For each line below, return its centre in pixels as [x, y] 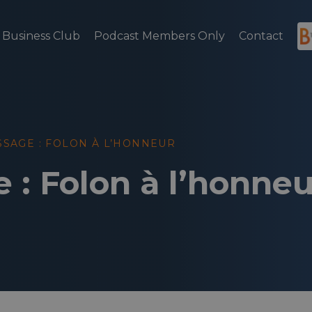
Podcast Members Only [159, 36]
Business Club [41, 36]
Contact [261, 36]
